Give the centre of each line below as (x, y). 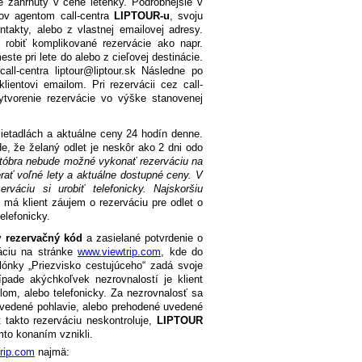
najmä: (52, 352)
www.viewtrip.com (119, 252)
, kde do (182, 252)
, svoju (186, 16)
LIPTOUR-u (141, 16)
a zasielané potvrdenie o (143, 238)
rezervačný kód (44, 238)
